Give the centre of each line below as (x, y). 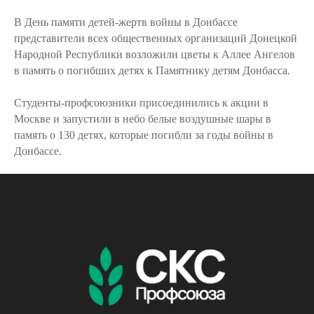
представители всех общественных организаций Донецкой (156, 38)
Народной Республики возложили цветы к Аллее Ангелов (155, 54)
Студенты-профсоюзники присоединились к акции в (141, 103)
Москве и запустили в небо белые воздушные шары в (143, 119)
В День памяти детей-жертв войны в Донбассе (126, 22)
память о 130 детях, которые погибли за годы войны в (144, 135)
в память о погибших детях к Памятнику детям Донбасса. (152, 70)
